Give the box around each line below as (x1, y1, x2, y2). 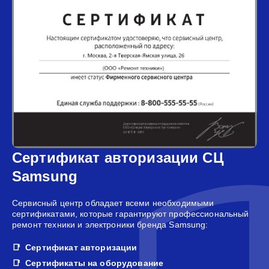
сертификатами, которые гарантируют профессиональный (12, 208, 249, 219)
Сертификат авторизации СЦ (12, 149, 224, 166)
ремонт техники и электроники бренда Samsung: (12, 219, 208, 229)
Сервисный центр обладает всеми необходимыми (12, 198, 214, 208)
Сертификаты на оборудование (25, 258, 164, 268)
